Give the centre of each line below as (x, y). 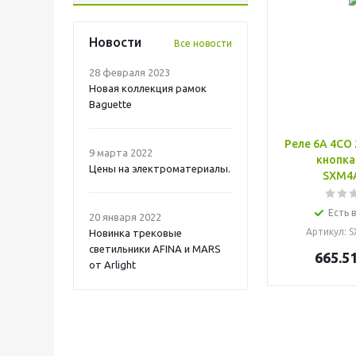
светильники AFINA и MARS (155, 249)
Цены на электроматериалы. (160, 168)
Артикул (325, 232)
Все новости (203, 43)
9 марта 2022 (121, 153)
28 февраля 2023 (130, 72)
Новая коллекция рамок (148, 88)
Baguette (110, 104)
